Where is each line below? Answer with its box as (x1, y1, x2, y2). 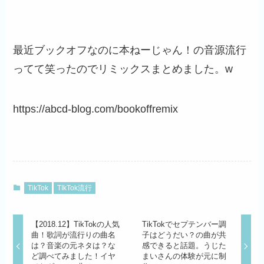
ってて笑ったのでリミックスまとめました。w (13, 63, 233, 75)
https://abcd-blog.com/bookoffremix (13, 103, 179, 115)
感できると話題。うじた (142, 241, 227, 250)
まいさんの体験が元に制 (142, 252, 227, 261)
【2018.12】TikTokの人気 (31, 220, 120, 229)
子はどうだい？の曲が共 (142, 230, 227, 240)
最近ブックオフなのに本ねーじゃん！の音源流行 (13, 44, 247, 57)
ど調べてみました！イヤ (31, 252, 115, 261)
